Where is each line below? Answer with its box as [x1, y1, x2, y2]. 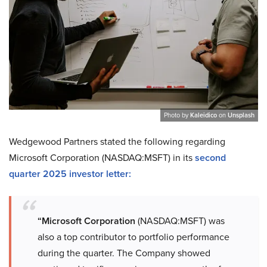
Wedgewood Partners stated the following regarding [9, 134, 225, 148]
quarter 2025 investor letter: [9, 166, 131, 181]
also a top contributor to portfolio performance [38, 229, 229, 243]
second [195, 150, 226, 164]
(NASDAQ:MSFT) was [135, 213, 225, 227]
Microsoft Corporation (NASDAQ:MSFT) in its [9, 150, 195, 164]
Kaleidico [190, 110, 217, 120]
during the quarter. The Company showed [38, 246, 210, 259]
